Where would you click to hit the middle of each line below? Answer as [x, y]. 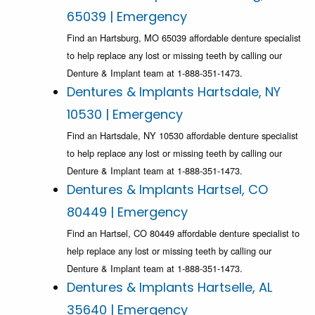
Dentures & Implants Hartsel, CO [167, 190]
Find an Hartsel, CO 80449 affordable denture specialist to [183, 233]
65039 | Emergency [127, 17]
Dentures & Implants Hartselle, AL [169, 288]
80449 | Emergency [127, 212]
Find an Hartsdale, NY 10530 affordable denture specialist [182, 136]
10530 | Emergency [125, 115]
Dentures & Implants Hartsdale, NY [174, 92]
